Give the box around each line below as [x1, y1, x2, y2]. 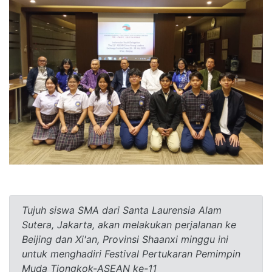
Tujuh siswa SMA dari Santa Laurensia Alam [22, 203, 222, 216]
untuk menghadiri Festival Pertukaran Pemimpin [22, 247, 240, 260]
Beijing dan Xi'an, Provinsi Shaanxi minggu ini [22, 233, 228, 245]
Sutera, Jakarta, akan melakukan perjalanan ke [22, 218, 236, 231]
